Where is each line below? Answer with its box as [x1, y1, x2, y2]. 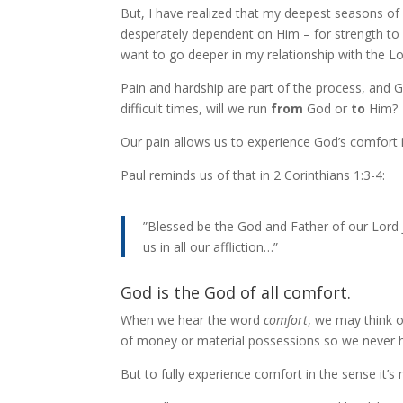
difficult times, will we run [121, 99, 272, 117]
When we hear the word [121, 310, 264, 328]
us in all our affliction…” [143, 237, 279, 255]
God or [303, 99, 352, 117]
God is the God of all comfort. [121, 281, 352, 303]
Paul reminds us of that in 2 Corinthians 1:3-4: [121, 166, 386, 184]
